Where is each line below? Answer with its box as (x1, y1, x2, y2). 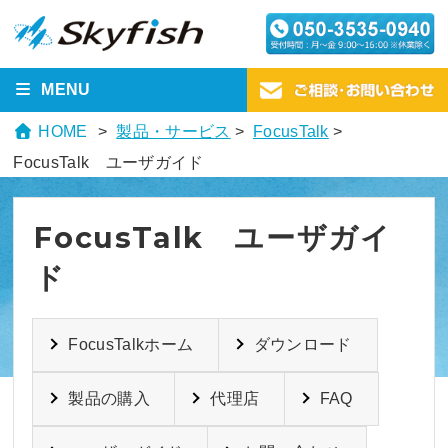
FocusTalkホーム (68, 335, 194, 353)
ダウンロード (253, 335, 352, 353)
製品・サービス (116, 122, 231, 140)
